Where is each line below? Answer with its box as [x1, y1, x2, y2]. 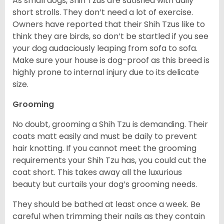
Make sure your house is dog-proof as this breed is [12, 54, 209, 66]
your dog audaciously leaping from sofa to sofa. [12, 42, 197, 54]
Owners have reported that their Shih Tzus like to [12, 18, 205, 30]
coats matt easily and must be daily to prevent [12, 130, 197, 142]
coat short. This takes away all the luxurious [12, 166, 182, 178]
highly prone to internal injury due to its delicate [12, 66, 199, 78]
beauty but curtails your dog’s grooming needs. [12, 178, 197, 190]
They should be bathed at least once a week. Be [12, 198, 200, 210]
